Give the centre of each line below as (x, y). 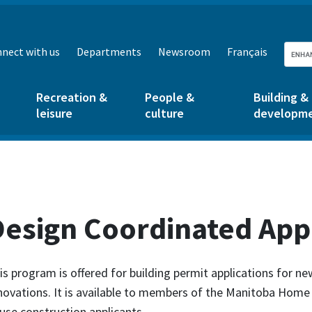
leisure (54, 113)
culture (164, 113)
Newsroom (184, 52)
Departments (109, 52)
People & (170, 97)
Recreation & (72, 97)
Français (247, 52)
